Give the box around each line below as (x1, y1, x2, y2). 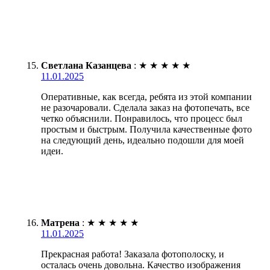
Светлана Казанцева (41, 60, 131, 71)
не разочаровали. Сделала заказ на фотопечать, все (41, 102, 250, 113)
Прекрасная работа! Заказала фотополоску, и (41, 249, 224, 260)
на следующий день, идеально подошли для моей (41, 135, 244, 146)
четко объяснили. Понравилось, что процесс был (41, 113, 242, 124)
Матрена (41, 218, 80, 228)
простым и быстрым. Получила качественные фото (41, 124, 252, 135)
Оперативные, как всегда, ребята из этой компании (41, 92, 252, 102)
